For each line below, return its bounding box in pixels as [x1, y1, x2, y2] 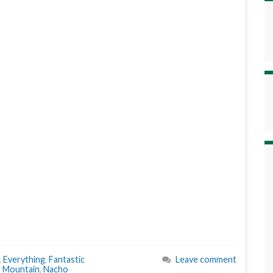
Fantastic [49, 254, 85, 264]
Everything [3, 254, 45, 264]
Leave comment [175, 254, 236, 264]
